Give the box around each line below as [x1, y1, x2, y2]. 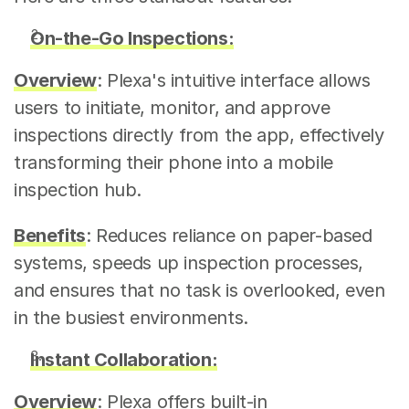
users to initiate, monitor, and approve [14, 97, 330, 119]
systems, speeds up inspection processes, [14, 252, 364, 274]
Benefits [14, 225, 86, 246]
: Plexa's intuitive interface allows [96, 69, 371, 91]
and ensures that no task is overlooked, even [14, 279, 385, 301]
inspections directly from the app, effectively [14, 124, 384, 146]
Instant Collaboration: [30, 349, 218, 371]
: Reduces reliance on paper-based [85, 225, 372, 246]
